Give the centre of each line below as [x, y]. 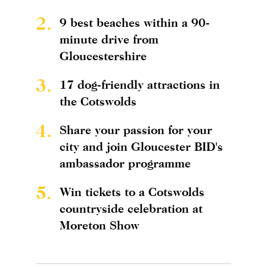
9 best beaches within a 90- [135, 23]
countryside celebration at [131, 209]
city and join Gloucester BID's [141, 147]
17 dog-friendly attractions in [140, 85]
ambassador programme [125, 163]
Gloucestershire [103, 56]
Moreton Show [100, 225]
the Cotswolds [98, 101]
